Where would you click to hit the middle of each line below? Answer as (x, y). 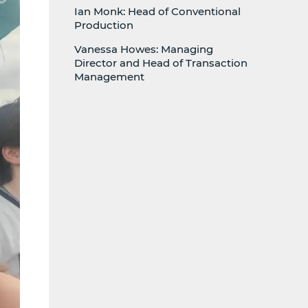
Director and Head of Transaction (161, 63)
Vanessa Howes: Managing (144, 49)
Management (109, 77)
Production (104, 25)
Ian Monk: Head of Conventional (157, 11)
